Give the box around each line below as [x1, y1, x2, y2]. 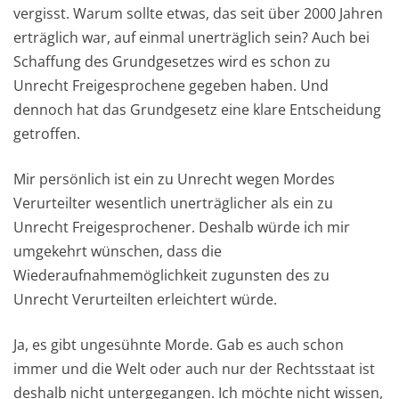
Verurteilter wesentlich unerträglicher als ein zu [13, 193, 333, 214]
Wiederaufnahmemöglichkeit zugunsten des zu [13, 265, 330, 286]
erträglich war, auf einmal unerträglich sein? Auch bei [13, 28, 370, 48]
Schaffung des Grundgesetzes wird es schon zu [13, 52, 330, 72]
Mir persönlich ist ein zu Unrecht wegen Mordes [13, 169, 335, 190]
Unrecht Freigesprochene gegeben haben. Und [13, 76, 329, 96]
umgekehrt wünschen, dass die [13, 241, 222, 262]
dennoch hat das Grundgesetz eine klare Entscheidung [13, 100, 381, 120]
